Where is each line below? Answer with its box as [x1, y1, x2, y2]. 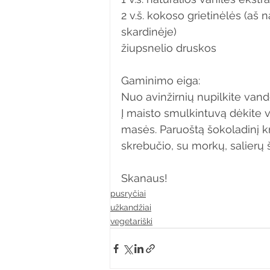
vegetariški [110, 216, 152, 226]
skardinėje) [121, 25, 177, 38]
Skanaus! [121, 172, 168, 184]
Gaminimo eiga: [121, 74, 200, 87]
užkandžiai [110, 202, 151, 212]
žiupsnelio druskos [121, 42, 216, 54]
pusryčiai [110, 189, 146, 198]
